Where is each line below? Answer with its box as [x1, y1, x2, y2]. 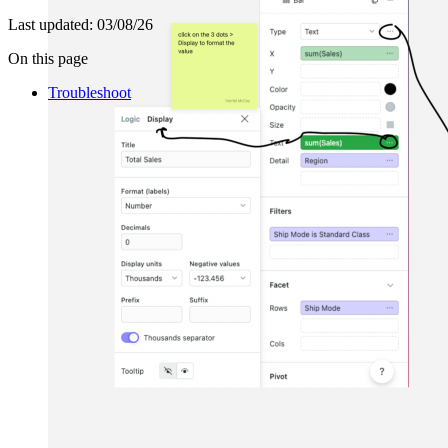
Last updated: [8, 16, 93, 34]
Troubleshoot [48, 84, 131, 102]
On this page [8, 50, 88, 68]
